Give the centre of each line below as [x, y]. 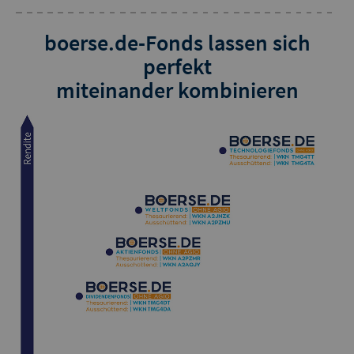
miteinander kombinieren [177, 90]
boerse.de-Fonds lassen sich [177, 43]
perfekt [177, 67]
